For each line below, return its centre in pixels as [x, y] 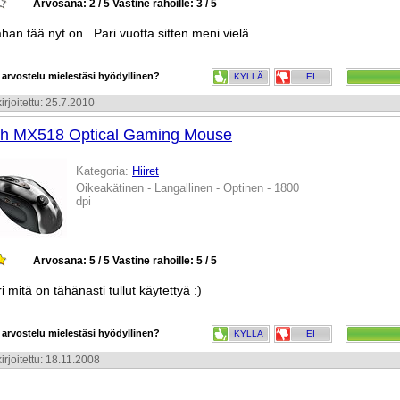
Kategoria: [104, 171]
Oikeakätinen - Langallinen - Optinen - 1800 [187, 188]
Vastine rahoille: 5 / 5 [165, 261]
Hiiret [146, 171]
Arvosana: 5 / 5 [71, 261]
